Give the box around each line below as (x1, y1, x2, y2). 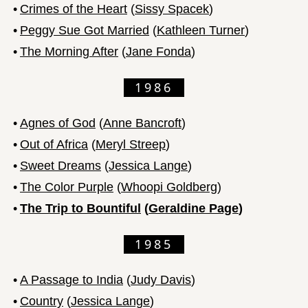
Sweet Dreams (20, 158, 101, 173)
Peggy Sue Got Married (20, 23, 149, 37)
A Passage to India (20, 272, 123, 287)
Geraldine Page (148, 201, 239, 215)
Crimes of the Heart (20, 1, 127, 16)
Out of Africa (20, 137, 88, 151)
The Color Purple (20, 179, 113, 194)
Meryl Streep (96, 137, 166, 151)
